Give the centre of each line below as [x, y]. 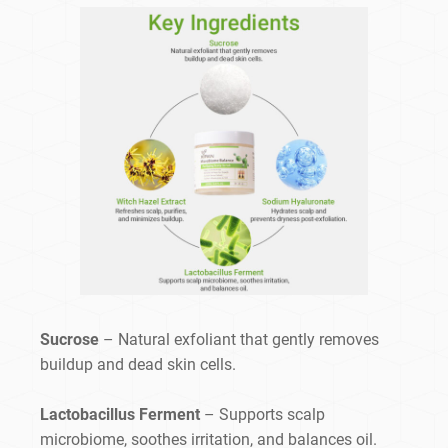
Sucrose [71, 340]
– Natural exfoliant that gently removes [241, 340]
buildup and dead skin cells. [138, 365]
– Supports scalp [264, 415]
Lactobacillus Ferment [122, 415]
